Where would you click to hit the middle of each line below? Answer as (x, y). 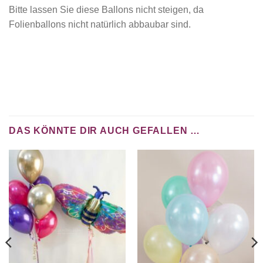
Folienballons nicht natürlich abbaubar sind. (100, 25)
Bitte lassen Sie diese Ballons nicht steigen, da (106, 10)
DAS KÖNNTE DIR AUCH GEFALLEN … (104, 130)
